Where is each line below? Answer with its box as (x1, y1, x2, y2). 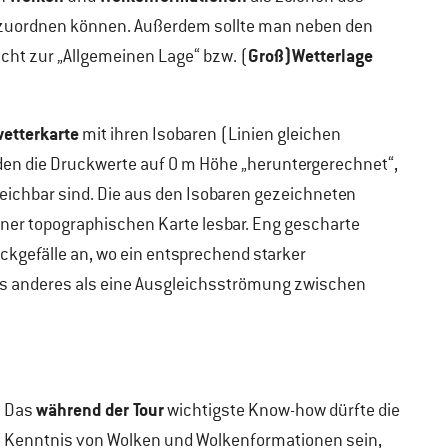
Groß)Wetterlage (248, 44, 373, 67)
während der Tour (36, 398, 164, 421)
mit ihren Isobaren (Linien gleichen (79, 123, 341, 145)
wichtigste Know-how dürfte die (164, 399, 400, 421)
